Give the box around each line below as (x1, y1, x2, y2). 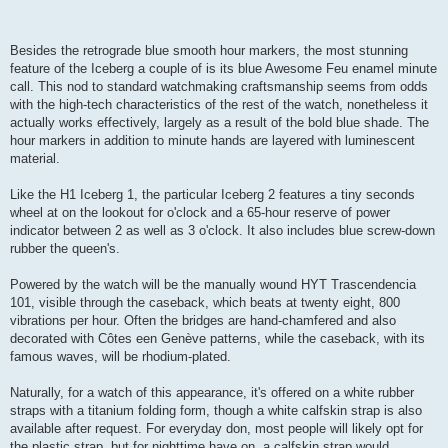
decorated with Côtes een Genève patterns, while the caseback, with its (10, 330, 425, 346)
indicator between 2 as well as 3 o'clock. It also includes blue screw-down (10, 222, 435, 238)
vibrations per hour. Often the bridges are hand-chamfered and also (10, 312, 396, 328)
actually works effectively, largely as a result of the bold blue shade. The (10, 114, 429, 130)
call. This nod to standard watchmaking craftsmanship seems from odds (10, 78, 428, 94)
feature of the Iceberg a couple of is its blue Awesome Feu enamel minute (10, 60, 437, 76)
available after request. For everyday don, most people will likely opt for (10, 420, 423, 436)
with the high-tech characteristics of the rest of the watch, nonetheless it (10, 96, 428, 112)
